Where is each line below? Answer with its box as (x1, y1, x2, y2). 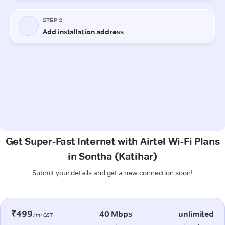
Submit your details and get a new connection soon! (32, 168, 193, 177)
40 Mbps (99, 209, 132, 219)
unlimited (178, 209, 214, 219)
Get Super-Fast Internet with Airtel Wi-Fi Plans (5, 135, 220, 147)
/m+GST (32, 211, 53, 218)
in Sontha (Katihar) (68, 150, 157, 162)
